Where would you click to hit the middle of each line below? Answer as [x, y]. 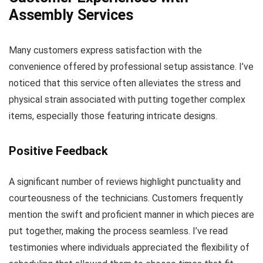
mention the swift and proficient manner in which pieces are [131, 214]
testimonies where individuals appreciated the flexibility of [129, 247]
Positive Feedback [58, 151]
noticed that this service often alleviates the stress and [125, 83]
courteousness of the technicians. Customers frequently [126, 198]
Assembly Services [71, 15]
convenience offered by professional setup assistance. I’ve [131, 66]
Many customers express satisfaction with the [105, 50]
